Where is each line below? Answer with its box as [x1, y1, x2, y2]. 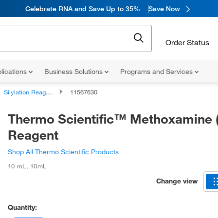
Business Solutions [44, 67, 105, 76]
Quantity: [8, 203, 37, 212]
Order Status [165, 37, 209, 47]
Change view [156, 176, 198, 185]
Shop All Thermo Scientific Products [8, 147, 119, 156]
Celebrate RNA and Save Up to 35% [25, 4, 140, 13]
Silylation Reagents [4, 88, 46, 96]
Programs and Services [120, 67, 195, 76]
